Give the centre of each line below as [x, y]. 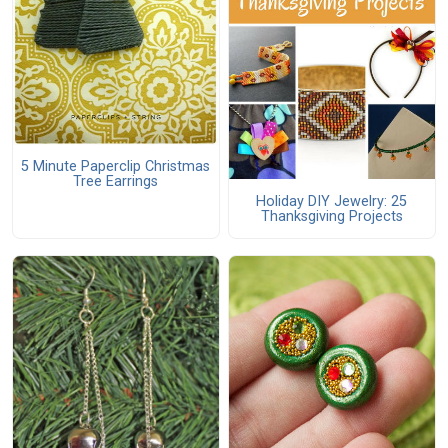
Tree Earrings [116, 182]
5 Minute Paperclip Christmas [116, 167]
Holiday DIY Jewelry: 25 [332, 201]
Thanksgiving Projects [331, 216]
